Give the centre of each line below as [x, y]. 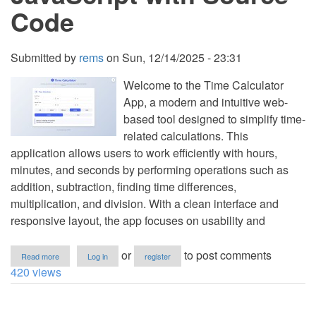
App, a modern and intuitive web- [206, 102]
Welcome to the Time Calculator [203, 85]
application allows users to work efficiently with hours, [144, 153]
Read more [40, 256]
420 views [36, 272]
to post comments [226, 255]
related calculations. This [186, 136]
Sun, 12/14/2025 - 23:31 [182, 57]
